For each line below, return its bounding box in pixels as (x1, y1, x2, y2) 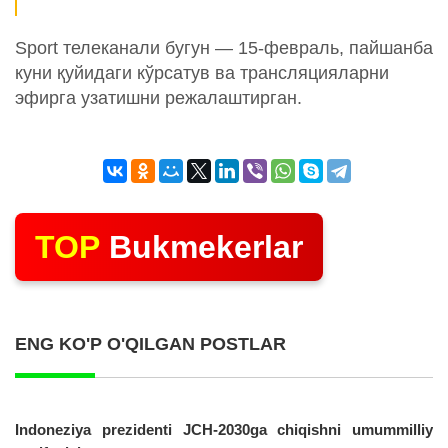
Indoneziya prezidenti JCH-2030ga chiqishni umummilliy (15, 421, 433, 439)
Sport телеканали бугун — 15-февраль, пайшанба (15, 38, 433, 59)
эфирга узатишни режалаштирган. (15, 88, 302, 109)
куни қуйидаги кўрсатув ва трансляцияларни (15, 63, 389, 84)
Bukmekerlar (100, 229, 303, 266)
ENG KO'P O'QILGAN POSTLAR (15, 334, 286, 355)
